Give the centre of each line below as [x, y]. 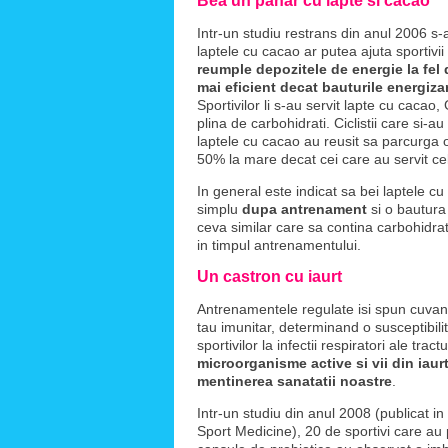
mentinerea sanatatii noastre [294, 381]
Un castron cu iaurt [269, 276]
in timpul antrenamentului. [279, 245]
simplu [219, 209]
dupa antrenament [304, 209]
